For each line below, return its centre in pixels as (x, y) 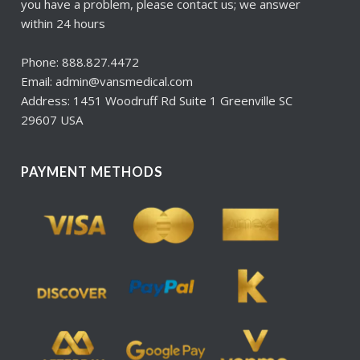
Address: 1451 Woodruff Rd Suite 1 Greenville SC (157, 101)
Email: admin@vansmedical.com (107, 82)
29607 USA (52, 120)
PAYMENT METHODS (92, 172)
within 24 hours (63, 24)
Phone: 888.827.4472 (80, 62)
